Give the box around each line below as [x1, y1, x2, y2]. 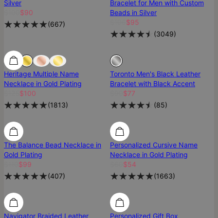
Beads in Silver [110, 8, 157, 17]
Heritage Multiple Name [4, 70, 79, 78]
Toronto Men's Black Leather [110, 70, 200, 78]
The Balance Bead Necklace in [4, 141, 101, 149]
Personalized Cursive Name [110, 141, 198, 149]
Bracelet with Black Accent [110, 79, 195, 88]
